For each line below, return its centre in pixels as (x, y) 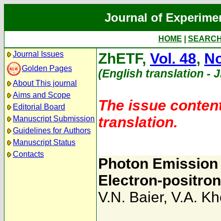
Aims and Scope (42, 95)
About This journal (45, 83)
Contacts (28, 154)
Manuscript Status (44, 142)
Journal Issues (38, 54)
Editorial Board (39, 107)
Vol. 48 (173, 58)
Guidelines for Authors (52, 130)
